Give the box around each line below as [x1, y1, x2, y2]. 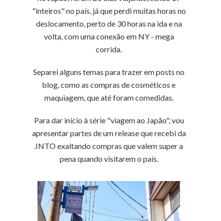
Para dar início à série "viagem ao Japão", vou [34, 115, 184, 125]
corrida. [96, 44, 122, 54]
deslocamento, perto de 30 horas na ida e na [36, 19, 182, 28]
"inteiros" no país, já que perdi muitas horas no [32, 6, 186, 15]
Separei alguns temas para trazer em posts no [33, 67, 185, 76]
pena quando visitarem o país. [59, 154, 158, 163]
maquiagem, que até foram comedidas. [44, 93, 174, 102]
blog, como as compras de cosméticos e [42, 80, 176, 89]
